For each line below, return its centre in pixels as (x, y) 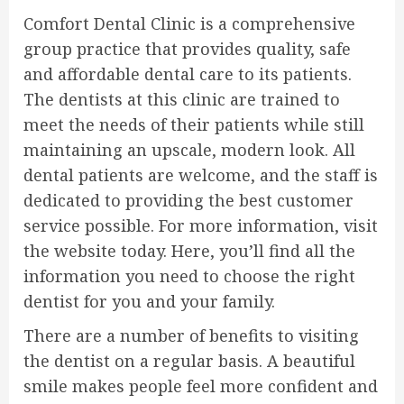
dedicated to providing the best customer (188, 200)
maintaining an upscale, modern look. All (189, 150)
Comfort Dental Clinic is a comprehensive (189, 23)
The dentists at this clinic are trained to (182, 99)
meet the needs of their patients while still (194, 124)
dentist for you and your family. (149, 301)
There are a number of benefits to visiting (191, 335)
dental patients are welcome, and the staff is (201, 175)
